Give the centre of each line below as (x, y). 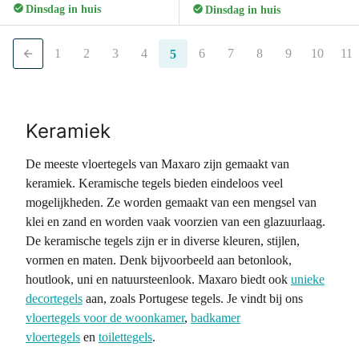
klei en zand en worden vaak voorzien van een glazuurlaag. (175, 222)
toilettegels (125, 337)
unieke (308, 279)
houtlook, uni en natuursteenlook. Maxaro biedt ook (158, 279)
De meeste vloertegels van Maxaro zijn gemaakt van (157, 164)
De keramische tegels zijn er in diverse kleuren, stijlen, (163, 241)
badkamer (216, 318)
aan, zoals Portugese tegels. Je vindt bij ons (193, 298)
